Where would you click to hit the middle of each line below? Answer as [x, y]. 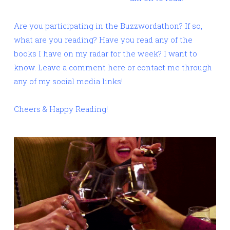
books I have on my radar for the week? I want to [106, 54]
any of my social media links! [68, 81]
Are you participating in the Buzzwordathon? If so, [108, 26]
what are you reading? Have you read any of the [103, 40]
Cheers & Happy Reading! [61, 109]
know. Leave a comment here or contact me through [113, 68]
